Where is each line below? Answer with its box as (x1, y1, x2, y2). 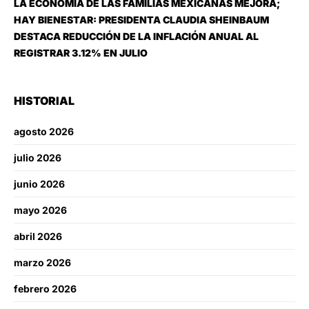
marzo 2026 (14, 256, 71, 268)
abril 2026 (14, 230, 62, 242)
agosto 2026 (14, 125, 74, 137)
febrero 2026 (14, 282, 77, 295)
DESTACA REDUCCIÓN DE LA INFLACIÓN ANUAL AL (14, 30, 259, 42)
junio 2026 (14, 177, 65, 190)
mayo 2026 (14, 203, 67, 216)
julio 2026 (14, 151, 61, 163)
